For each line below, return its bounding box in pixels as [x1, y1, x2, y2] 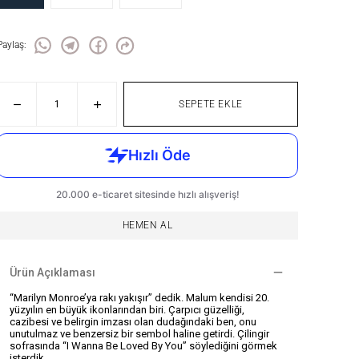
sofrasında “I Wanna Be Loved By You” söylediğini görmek [10, 340, 277, 352]
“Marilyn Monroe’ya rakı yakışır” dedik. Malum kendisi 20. [10, 292, 269, 304]
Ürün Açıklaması [10, 266, 95, 279]
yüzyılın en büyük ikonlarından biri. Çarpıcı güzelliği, [10, 304, 244, 316]
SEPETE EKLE [179, 98, 243, 110]
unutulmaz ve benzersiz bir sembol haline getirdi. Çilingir [10, 328, 269, 340]
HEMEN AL [122, 220, 173, 231]
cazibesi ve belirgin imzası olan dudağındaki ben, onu [10, 316, 256, 328]
